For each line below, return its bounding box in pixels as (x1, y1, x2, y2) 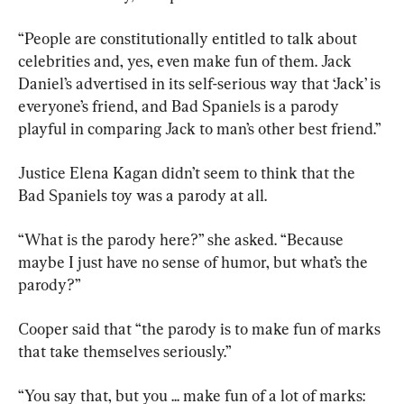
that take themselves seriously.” (18, 341, 232, 361)
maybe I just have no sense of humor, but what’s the (18, 252, 372, 271)
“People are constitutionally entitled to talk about (18, 28, 361, 48)
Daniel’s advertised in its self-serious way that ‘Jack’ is (18, 73, 384, 93)
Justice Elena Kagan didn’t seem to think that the (18, 162, 359, 182)
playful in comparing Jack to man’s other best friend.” (18, 118, 381, 138)
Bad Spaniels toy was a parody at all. (18, 185, 267, 205)
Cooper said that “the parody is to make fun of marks (18, 318, 384, 338)
